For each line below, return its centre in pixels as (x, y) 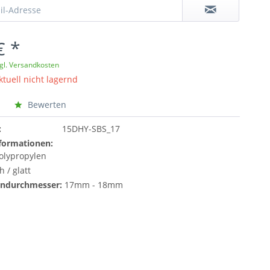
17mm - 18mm (94, 185)
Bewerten (46, 105)
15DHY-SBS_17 (91, 129)
